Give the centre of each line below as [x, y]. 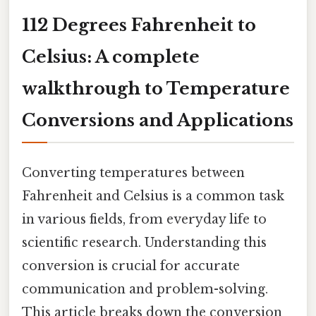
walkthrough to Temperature [156, 88]
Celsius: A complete [111, 56]
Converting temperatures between [133, 172]
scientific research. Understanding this [144, 242]
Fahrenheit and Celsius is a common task [153, 196]
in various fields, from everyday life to [144, 219]
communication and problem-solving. [145, 289]
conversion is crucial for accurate [131, 266]
